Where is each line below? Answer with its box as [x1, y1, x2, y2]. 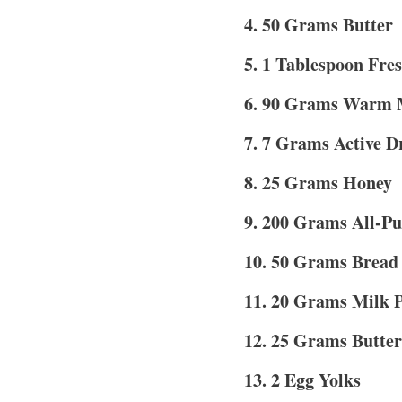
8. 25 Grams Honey [244, 169, 392, 196]
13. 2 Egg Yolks [244, 366, 361, 393]
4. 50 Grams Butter [244, 11, 393, 38]
